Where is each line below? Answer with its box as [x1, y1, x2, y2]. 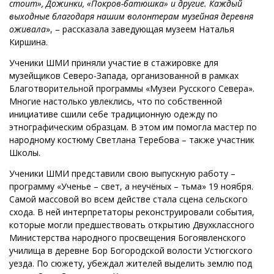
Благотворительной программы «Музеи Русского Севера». [9, 83, 254, 95]
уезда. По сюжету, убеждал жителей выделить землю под [9, 257, 252, 270]
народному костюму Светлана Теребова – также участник [9, 134, 254, 146]
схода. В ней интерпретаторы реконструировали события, [9, 206, 254, 218]
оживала [9, 23, 46, 35]
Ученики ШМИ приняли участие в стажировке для [9, 57, 218, 69]
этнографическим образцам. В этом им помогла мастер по [9, 121, 257, 133]
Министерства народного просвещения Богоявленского [9, 232, 246, 244]
